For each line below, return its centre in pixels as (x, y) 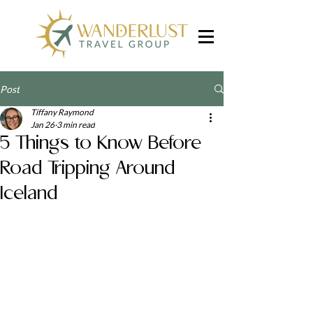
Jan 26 (43, 125)
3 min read (76, 125)
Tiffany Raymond (62, 112)
